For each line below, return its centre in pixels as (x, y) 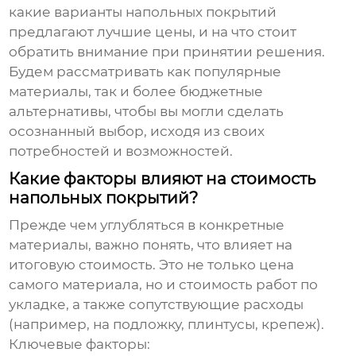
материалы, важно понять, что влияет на (151, 245)
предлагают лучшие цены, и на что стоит (153, 32)
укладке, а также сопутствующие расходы (157, 305)
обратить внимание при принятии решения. (167, 52)
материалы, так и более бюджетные (136, 92)
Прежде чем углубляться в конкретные (147, 225)
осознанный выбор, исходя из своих (137, 132)
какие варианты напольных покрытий (143, 12)
